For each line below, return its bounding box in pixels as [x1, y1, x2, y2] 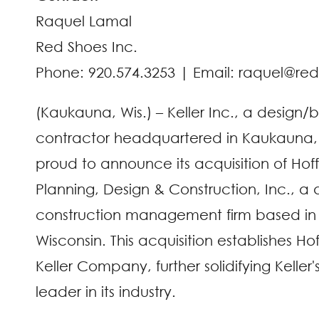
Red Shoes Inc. [36, 38, 137, 56]
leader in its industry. [36, 283, 176, 300]
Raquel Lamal [36, 13, 132, 30]
